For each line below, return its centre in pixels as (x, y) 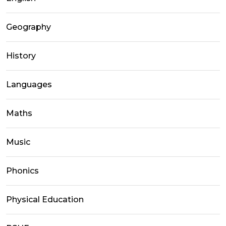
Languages (29, 85)
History (21, 56)
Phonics (22, 171)
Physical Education (45, 200)
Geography (29, 27)
